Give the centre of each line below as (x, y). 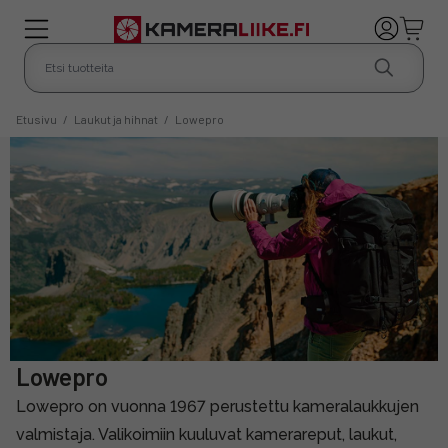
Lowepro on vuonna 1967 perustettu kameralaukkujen (217, 407)
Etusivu (36, 118)
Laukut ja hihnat (116, 118)
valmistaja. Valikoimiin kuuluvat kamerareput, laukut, (206, 435)
